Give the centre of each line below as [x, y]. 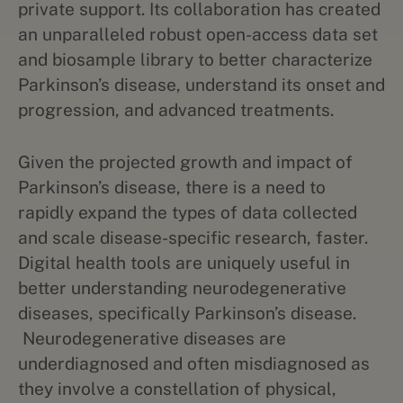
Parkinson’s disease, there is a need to [172, 187]
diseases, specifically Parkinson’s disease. [187, 313]
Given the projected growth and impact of [185, 162]
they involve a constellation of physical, [177, 389]
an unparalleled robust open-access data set [198, 34]
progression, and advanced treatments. [176, 110]
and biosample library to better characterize [195, 59]
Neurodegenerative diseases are [152, 338]
